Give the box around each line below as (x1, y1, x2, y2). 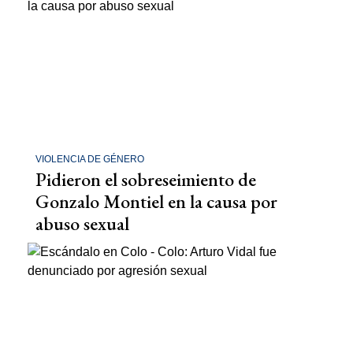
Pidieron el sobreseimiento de (35, 166, 256, 191)
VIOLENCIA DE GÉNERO (35, 153, 144, 165)
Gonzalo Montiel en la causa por (35, 188, 277, 214)
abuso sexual (35, 210, 129, 236)
